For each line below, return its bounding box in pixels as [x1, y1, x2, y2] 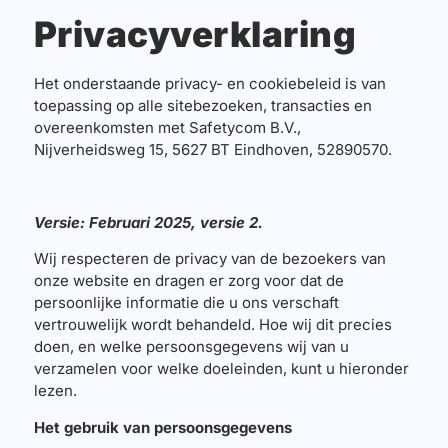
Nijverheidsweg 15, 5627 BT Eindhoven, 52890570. [33, 140, 400, 160]
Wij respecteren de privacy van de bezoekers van [33, 249, 386, 269]
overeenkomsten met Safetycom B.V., [33, 118, 301, 138]
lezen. [33, 381, 77, 401]
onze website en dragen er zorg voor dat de [33, 271, 344, 291]
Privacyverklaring [33, 13, 357, 56]
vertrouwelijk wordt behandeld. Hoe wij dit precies [33, 315, 392, 335]
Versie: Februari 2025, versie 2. [33, 212, 263, 232]
